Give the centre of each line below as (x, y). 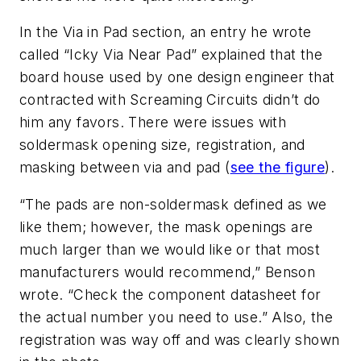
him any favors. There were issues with (153, 122)
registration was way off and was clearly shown (180, 339)
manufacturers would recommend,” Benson (168, 272)
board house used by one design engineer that (177, 77)
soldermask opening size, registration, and (162, 145)
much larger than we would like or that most (170, 249)
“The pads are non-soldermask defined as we (173, 204)
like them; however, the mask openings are (166, 226)
